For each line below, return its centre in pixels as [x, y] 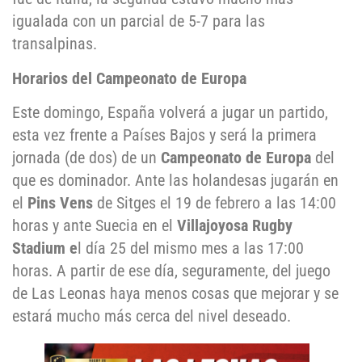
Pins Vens [62, 203]
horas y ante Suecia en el [95, 225]
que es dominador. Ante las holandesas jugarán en [175, 180]
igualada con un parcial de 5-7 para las [139, 21]
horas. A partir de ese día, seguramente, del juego [171, 271]
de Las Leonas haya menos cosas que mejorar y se [175, 293]
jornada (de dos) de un [86, 158]
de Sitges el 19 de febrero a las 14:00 [217, 203]
